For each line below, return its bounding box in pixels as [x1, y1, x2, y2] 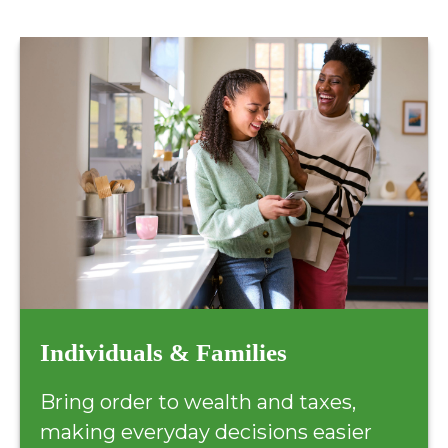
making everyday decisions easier [40, 419, 372, 444]
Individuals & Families [40, 338, 287, 366]
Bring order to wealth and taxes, [40, 389, 356, 414]
